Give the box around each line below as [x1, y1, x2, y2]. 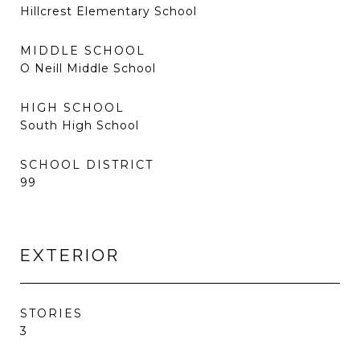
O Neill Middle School [20, 61, 156, 76]
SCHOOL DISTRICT [20, 157, 153, 172]
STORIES [20, 306, 83, 321]
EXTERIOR [20, 245, 120, 265]
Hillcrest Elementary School [20, 4, 197, 18]
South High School [20, 118, 139, 133]
